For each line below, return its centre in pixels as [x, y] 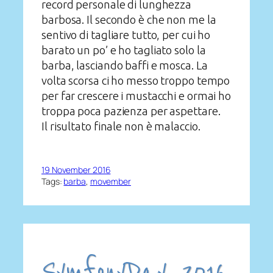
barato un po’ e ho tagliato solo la [124, 50]
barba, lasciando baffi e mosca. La [125, 66]
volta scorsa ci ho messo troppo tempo [136, 81]
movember [110, 181]
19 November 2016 [76, 169]
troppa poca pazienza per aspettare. [131, 111]
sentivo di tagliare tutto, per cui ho [126, 35]
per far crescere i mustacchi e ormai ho [136, 96]
